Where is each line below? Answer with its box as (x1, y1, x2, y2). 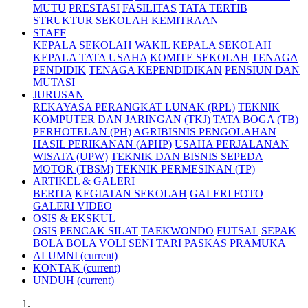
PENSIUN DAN (225, 63, 300, 76)
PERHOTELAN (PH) (33, 125, 131, 137)
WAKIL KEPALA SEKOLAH (135, 38, 272, 51)
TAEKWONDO (141, 224, 214, 236)
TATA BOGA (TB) (213, 113, 298, 125)
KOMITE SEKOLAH (150, 51, 249, 63)
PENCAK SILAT (60, 224, 138, 236)
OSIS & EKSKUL (33, 212, 115, 224)
